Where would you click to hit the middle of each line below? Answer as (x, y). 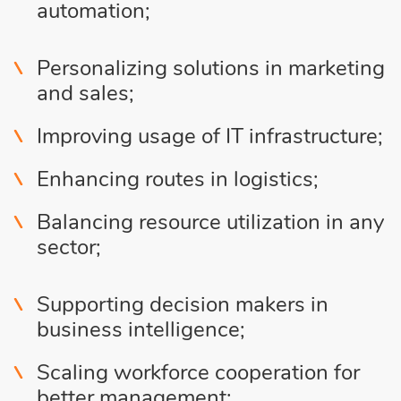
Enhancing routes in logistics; (178, 179)
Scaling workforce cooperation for (198, 373)
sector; (69, 247)
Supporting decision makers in (183, 305)
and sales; (85, 94)
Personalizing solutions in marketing (211, 68)
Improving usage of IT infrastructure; (210, 137)
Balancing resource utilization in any (210, 222)
